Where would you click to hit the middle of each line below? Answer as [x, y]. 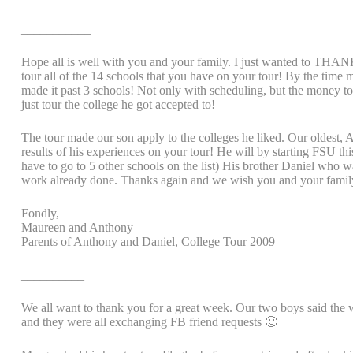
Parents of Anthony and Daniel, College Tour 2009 [148, 242]
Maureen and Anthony [77, 227]
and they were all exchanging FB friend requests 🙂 [149, 322]
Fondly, [40, 213]
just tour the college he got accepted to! [118, 104]
